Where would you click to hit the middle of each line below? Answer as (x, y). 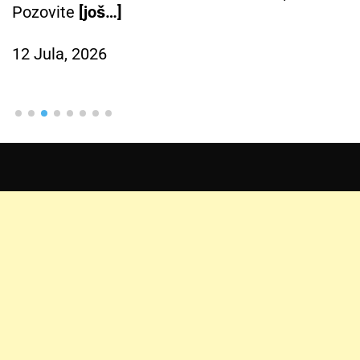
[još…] (100, 12)
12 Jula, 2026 (59, 53)
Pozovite (45, 12)
